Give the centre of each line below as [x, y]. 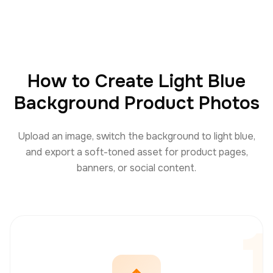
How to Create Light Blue [136, 81]
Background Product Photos [136, 103]
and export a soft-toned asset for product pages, [136, 152]
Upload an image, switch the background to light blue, [136, 136]
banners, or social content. [136, 168]
